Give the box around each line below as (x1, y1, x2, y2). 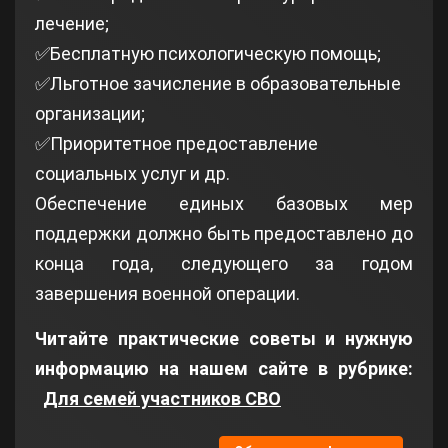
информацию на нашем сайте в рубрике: (35, 358, 413, 380)
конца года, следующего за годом (35, 253, 413, 275)
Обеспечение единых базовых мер (35, 193, 413, 215)
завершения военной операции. (35, 283, 300, 305)
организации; (35, 103, 145, 125)
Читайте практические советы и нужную (35, 328, 413, 350)
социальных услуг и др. (35, 163, 230, 185)
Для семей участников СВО (43, 388, 281, 410)
